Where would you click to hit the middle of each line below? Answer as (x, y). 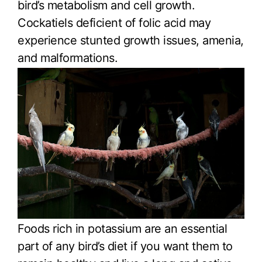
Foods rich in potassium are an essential (122, 228)
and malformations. (68, 58)
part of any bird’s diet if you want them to (125, 246)
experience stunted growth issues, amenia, (131, 41)
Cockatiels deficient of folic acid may (114, 23)
